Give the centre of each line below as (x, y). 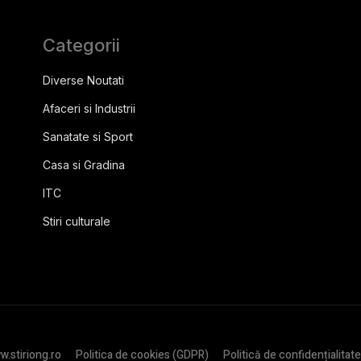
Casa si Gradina (84, 165)
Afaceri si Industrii (89, 109)
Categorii (82, 46)
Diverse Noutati (84, 81)
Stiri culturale (77, 222)
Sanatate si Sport (88, 137)
